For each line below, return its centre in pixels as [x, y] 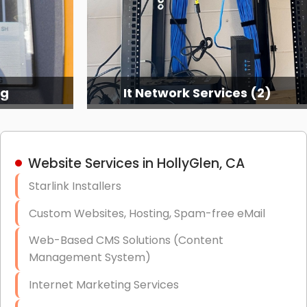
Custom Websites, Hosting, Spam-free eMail [147, 213]
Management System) [89, 258]
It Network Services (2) [197, 93]
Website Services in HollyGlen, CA [136, 163]
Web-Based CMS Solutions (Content [126, 241]
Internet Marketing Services [103, 285]
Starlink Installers [75, 186]
